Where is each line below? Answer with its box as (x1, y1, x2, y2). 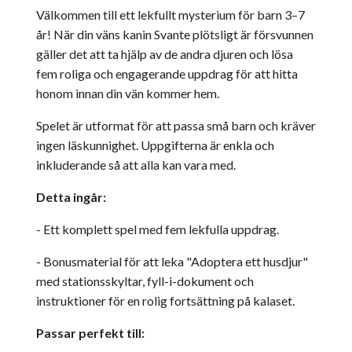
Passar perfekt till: (36, 324, 145, 340)
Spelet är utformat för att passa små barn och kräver (36, 117, 316, 133)
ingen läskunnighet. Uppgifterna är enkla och (36, 137, 274, 152)
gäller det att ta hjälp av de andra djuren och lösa (36, 46, 293, 61)
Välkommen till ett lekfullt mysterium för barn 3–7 (36, 6, 305, 22)
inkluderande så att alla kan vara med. (36, 156, 236, 172)
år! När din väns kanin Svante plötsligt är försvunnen (36, 26, 313, 42)
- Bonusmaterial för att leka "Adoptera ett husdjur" (36, 253, 308, 269)
